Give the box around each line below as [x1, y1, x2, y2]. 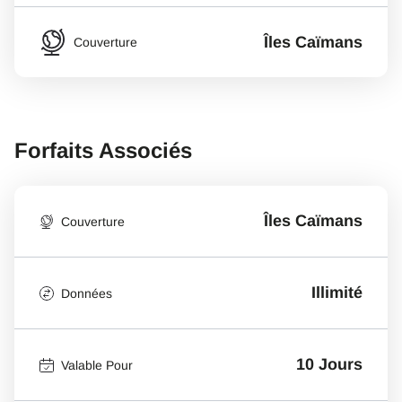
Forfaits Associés [14, 138, 192, 162]
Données [61, 285, 112, 301]
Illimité [311, 284, 363, 301]
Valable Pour [61, 357, 133, 372]
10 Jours [296, 355, 363, 373]
